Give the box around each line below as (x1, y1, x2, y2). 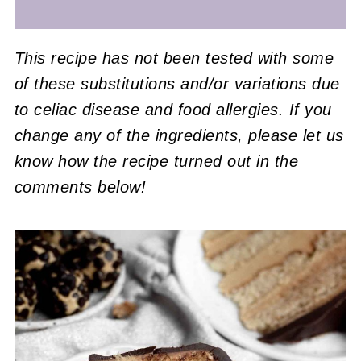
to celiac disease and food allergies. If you (14, 100, 332, 118)
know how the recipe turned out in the (14, 151, 299, 170)
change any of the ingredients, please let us (14, 126, 344, 144)
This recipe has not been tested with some (14, 48, 334, 67)
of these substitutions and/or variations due (14, 74, 340, 93)
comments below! (14, 177, 147, 196)
